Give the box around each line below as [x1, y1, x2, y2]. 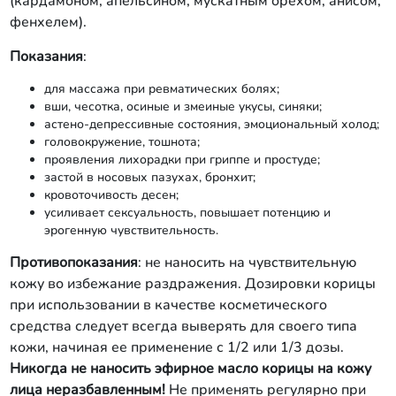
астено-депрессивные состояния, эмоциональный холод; [43, 116, 379, 133]
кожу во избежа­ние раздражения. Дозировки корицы [9, 274, 376, 293]
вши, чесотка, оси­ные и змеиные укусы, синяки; [43, 98, 322, 115]
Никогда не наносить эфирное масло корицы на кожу [9, 359, 371, 378]
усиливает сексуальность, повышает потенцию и [43, 204, 331, 221]
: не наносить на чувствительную [137, 253, 356, 272]
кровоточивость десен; [43, 187, 179, 203]
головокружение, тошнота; [43, 133, 200, 150]
